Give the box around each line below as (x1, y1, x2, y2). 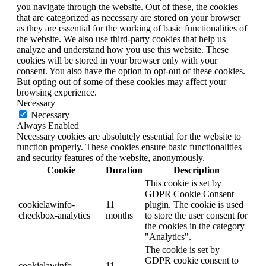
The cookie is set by (145, 245, 220, 255)
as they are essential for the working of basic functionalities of (17, 23, 247, 34)
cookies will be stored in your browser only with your (17, 55, 217, 66)
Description (173, 165, 220, 176)
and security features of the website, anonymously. (17, 153, 205, 163)
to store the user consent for (145, 210, 248, 221)
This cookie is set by (145, 178, 221, 189)
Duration (106, 165, 142, 176)
